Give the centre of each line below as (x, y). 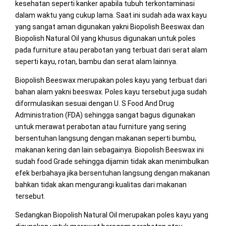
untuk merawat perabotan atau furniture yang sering (100, 126)
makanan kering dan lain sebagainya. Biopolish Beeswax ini (109, 150)
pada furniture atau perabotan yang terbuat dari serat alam (111, 50)
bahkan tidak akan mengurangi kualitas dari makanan (101, 184)
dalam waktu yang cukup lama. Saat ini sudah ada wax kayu (111, 15)
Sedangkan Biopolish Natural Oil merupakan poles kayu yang (111, 215)
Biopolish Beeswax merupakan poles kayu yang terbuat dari (111, 80)
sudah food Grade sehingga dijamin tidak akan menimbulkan (112, 161)
